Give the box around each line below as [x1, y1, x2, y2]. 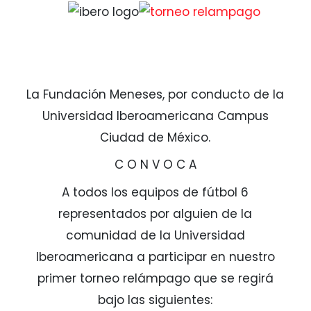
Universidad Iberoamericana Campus [42, 107, 269, 124]
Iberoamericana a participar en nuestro [35, 248, 275, 265]
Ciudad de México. [100, 128, 211, 146]
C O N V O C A [114, 156, 196, 174]
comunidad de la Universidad [65, 226, 245, 244]
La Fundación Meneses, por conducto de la [26, 85, 285, 103]
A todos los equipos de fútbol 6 [62, 183, 249, 201]
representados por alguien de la [58, 205, 253, 222]
